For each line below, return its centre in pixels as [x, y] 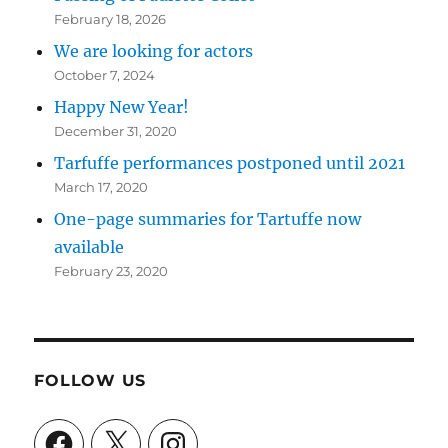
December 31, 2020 [116, 131]
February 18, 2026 [110, 19]
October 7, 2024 [105, 75]
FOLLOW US [90, 380]
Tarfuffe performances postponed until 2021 [230, 163]
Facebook [80, 435]
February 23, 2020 [111, 271]
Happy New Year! [122, 107]
